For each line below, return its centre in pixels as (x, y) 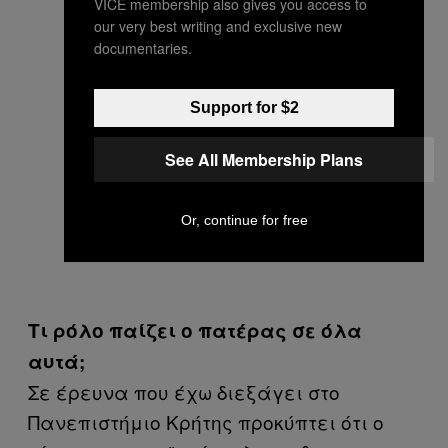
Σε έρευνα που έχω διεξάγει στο (184, 391)
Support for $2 (244, 107)
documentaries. (143, 47)
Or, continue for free (244, 219)
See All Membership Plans (264, 159)
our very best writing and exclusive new (218, 25)
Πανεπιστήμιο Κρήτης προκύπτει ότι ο (206, 421)
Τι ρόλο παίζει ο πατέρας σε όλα (195, 330)
